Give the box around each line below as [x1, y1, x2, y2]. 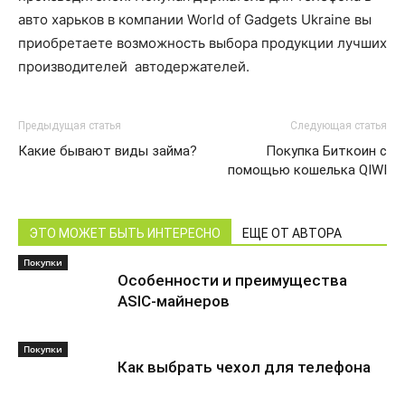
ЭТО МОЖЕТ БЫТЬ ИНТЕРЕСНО [29, 226, 221, 241]
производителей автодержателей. [18, 58, 250, 76]
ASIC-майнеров [118, 292, 230, 311]
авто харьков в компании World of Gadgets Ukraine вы [18, 11, 372, 29]
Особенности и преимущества [118, 271, 347, 290]
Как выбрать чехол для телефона [118, 358, 371, 377]
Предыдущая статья [18, 119, 121, 133]
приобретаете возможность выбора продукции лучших [18, 34, 387, 52]
